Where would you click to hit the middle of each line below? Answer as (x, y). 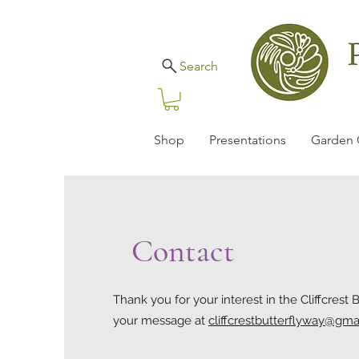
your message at (161, 321)
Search (199, 67)
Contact (183, 251)
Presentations (248, 140)
